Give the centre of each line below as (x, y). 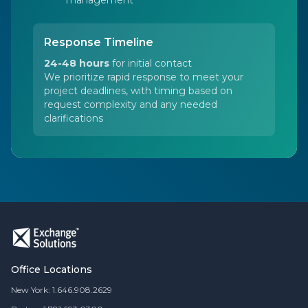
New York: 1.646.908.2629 (62, 290)
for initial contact (151, 63)
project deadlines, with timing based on (138, 91)
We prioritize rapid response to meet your (144, 77)
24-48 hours (77, 63)
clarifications (74, 118)
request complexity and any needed (131, 104)
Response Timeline (99, 42)
